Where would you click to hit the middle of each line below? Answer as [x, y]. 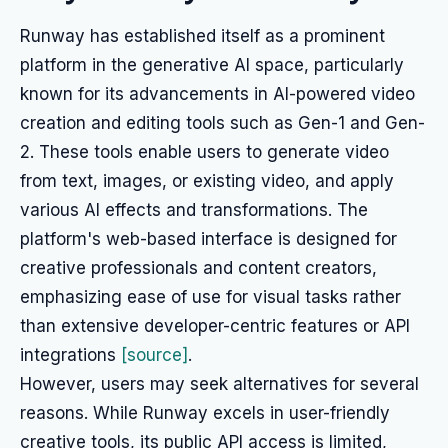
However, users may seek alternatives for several [219, 384]
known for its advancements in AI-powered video [217, 94]
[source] [154, 355]
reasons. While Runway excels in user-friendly [205, 413]
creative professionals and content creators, [198, 268]
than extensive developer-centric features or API [215, 326]
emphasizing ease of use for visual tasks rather [210, 297]
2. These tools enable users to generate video [204, 152]
